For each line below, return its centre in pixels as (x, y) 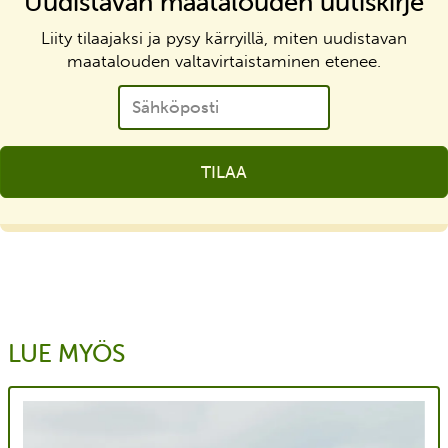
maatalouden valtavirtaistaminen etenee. (224, 60)
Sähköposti (161, 90)
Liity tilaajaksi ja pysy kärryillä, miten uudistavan (224, 37)
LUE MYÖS (66, 353)
